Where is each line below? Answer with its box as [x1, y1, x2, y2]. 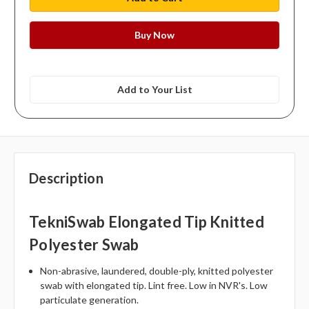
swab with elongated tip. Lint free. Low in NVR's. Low [40, 279, 268, 292]
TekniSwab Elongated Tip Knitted [29, 212, 264, 232]
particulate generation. [40, 294, 139, 306]
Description [29, 170, 103, 187]
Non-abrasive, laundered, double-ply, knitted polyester [40, 265, 274, 277]
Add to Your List [117, 83, 192, 95]
